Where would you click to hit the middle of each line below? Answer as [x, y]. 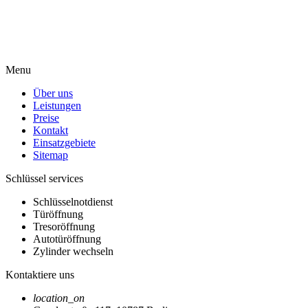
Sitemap [51, 155]
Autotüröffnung [67, 239]
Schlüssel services [44, 179]
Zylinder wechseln [73, 252]
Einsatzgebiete [64, 143]
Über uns [53, 93]
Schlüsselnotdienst [73, 202]
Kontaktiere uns [40, 275]
